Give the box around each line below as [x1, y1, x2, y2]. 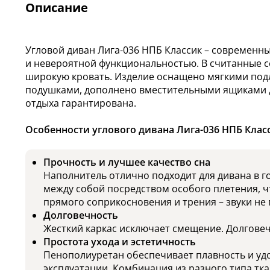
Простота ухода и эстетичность [43, 235, 196, 249]
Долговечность [43, 209, 118, 222]
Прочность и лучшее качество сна [43, 155, 210, 169]
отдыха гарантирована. [25, 96, 136, 110]
